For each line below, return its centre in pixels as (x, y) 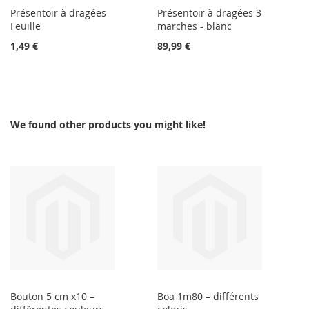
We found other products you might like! (108, 125)
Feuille (26, 26)
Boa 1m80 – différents (208, 297)
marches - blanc (195, 26)
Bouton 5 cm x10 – (52, 297)
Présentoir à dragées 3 (210, 13)
